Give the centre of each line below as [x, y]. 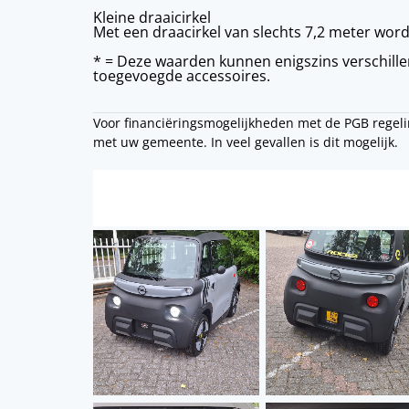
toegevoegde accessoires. [184, 75]
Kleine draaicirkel [152, 17]
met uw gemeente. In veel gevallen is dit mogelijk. [246, 142]
